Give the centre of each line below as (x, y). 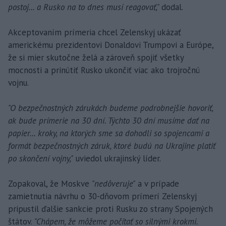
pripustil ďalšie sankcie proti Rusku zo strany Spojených (110, 209)
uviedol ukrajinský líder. (117, 158)
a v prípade (157, 183)
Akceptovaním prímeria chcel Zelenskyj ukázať (95, 32)
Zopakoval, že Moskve (50, 183)
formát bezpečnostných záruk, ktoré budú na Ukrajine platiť (112, 146)
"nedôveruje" (114, 183)
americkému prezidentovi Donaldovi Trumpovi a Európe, (111, 45)
